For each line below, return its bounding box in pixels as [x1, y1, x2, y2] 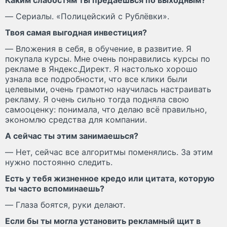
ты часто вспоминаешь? [5, 183, 104, 194]
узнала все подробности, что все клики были [5, 73, 187, 84]
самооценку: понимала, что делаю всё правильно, [5, 104, 207, 115]
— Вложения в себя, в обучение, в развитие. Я [5, 43, 192, 54]
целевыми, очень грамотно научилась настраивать [5, 84, 211, 94]
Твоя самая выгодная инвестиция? [5, 27, 147, 37]
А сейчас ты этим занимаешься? [5, 130, 138, 141]
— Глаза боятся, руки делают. [5, 199, 125, 210]
